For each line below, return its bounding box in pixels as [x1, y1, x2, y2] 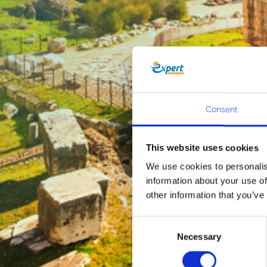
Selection [132, 232, 168, 243]
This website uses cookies [145, 142, 259, 153]
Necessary [177, 231, 221, 242]
